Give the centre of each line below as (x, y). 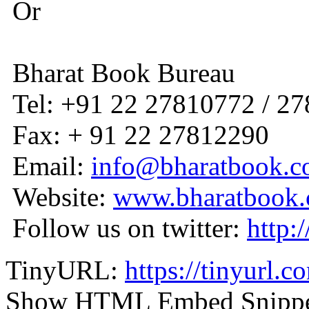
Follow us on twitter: (126, 228)
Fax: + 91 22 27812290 (137, 135)
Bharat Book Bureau (120, 73)
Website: (59, 197)
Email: (48, 166)
